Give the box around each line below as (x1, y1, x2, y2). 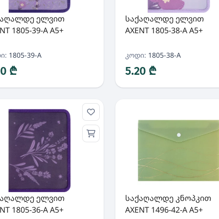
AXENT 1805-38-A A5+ (125, 25, 203, 36)
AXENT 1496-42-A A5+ (125, 204, 203, 215)
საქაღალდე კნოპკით (125, 193, 211, 203)
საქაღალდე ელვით (125, 13, 204, 24)
